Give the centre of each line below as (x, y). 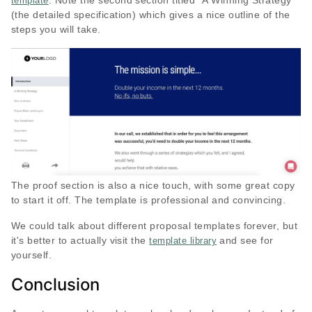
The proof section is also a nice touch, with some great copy (153, 185)
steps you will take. (58, 30)
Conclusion (55, 284)
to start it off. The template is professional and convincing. (149, 200)
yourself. (32, 255)
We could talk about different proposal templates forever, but (155, 225)
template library (183, 240)
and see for (245, 240)
